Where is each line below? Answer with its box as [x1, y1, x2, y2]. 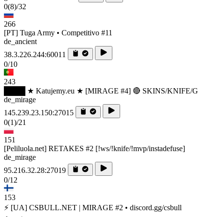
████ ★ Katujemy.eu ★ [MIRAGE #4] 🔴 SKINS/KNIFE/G [4, 86, 198, 95]
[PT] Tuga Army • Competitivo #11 [4, 28, 112, 37]
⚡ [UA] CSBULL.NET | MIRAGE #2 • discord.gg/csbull [4, 203, 182, 212]
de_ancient [4, 37, 37, 46]
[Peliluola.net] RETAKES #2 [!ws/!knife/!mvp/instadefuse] [4, 144, 185, 153]
